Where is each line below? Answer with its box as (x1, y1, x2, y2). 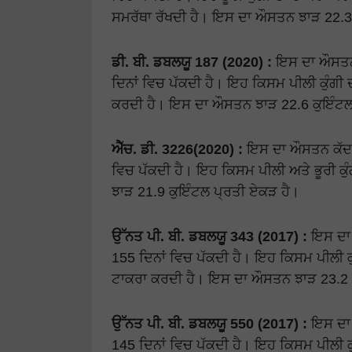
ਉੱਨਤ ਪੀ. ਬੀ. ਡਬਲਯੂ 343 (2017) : (112, 228, 307, 245)
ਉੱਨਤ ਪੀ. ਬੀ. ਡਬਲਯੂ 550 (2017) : (112, 315, 307, 332)
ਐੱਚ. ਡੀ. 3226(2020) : (112, 141, 243, 158)
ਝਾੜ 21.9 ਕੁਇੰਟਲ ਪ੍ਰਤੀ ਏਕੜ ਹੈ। (112, 183, 299, 200)
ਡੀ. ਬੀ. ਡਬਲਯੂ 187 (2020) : (112, 53, 272, 71)
